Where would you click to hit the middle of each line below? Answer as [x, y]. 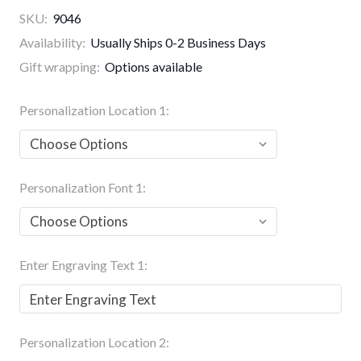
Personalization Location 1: [94, 110]
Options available [154, 67]
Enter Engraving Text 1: [83, 265]
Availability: [52, 43]
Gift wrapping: [60, 67]
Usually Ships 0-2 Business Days [178, 43]
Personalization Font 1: [83, 188]
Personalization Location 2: [94, 342]
